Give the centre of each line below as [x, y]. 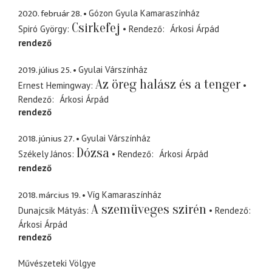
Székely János [45, 154]
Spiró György [42, 29]
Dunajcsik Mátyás [52, 210]
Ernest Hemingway [54, 85]
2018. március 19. [49, 195]
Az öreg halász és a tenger [168, 84]
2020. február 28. [50, 14]
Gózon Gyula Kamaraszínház [144, 13]
